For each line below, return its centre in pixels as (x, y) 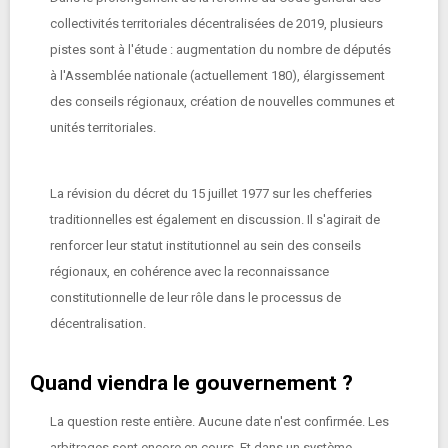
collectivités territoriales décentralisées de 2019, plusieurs (216, 23)
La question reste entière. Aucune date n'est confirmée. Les (219, 421)
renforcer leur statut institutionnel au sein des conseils (205, 245)
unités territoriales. (103, 127)
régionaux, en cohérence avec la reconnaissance (189, 271)
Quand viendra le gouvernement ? (191, 383)
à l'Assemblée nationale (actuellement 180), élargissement (217, 75)
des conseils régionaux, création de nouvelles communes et (222, 101)
